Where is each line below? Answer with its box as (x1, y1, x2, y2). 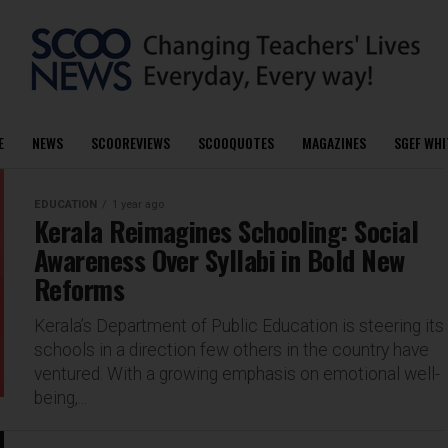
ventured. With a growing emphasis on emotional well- (34, 364, 440, 384)
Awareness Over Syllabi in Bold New (34, 240, 405, 280)
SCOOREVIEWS (90, 132, 170, 153)
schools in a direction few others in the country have (34, 340, 429, 360)
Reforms (34, 269, 125, 309)
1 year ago (112, 198, 164, 211)
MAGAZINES (301, 132, 366, 153)
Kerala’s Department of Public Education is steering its (34, 316, 444, 336)
